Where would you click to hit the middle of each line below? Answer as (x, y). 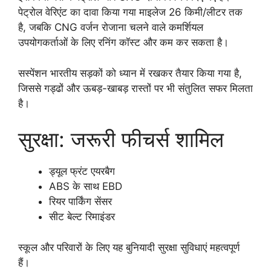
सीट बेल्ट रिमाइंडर (82, 217)
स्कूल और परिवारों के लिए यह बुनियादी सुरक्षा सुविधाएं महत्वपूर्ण (129, 247)
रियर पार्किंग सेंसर (80, 202)
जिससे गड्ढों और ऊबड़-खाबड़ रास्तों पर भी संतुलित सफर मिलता (135, 88)
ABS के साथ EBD (86, 187)
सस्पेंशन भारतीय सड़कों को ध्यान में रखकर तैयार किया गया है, (130, 73)
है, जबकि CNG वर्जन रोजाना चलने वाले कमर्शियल (111, 28)
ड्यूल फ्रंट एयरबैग (82, 171)
